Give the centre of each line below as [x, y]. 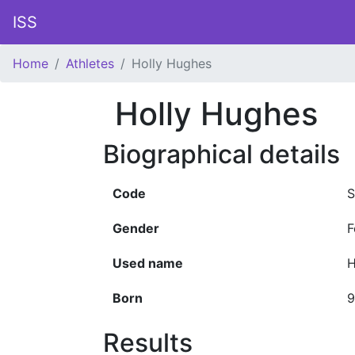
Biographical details [221, 154]
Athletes [90, 63]
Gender [136, 228]
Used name [148, 263]
